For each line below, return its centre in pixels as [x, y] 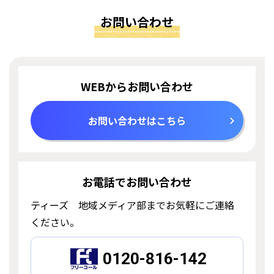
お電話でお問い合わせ [137, 181]
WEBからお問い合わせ [137, 86]
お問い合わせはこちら [137, 120]
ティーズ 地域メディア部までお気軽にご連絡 [132, 205]
